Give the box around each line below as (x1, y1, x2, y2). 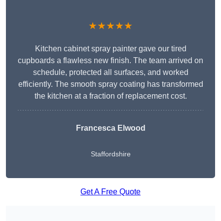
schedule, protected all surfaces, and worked (33, 68, 188, 77)
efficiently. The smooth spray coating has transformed (18, 80, 203, 89)
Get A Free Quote (80, 187, 141, 196)
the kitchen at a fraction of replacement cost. (34, 92, 187, 101)
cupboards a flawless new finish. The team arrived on (18, 56, 203, 65)
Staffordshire (90, 150, 131, 158)
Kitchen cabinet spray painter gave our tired (35, 44, 186, 53)
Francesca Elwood (75, 124, 146, 133)
